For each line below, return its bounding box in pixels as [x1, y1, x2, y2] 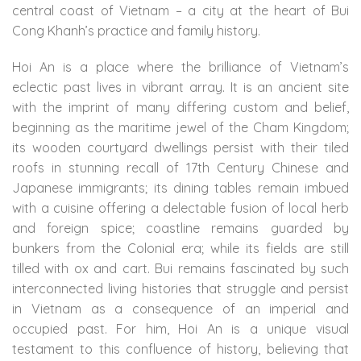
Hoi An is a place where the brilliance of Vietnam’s [12, 59, 349, 76]
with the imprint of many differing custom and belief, [12, 99, 349, 116]
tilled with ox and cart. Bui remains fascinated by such [12, 260, 349, 277]
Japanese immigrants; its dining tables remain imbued [12, 180, 349, 197]
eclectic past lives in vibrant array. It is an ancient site [12, 79, 349, 96]
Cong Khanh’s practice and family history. [12, 22, 260, 39]
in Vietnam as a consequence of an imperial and [12, 301, 349, 317]
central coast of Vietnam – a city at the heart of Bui [12, 2, 349, 19]
